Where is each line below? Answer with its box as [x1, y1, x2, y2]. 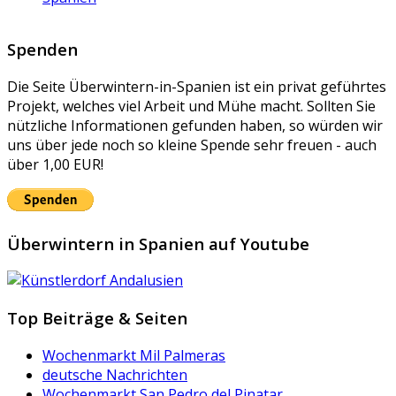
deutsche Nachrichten [42, 364, 187, 385]
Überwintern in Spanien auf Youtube [7, 232, 309, 255]
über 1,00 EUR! [7, 154, 103, 174]
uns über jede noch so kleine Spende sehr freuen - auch [7, 134, 377, 155]
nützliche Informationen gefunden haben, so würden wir [7, 115, 383, 135]
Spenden [7, 38, 78, 61]
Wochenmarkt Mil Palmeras [42, 345, 225, 365]
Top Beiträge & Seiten [7, 307, 187, 330]
